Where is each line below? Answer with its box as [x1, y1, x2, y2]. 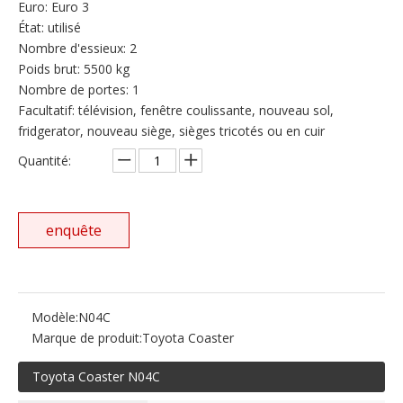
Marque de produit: [31, 329, 142, 347]
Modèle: [31, 309, 78, 327]
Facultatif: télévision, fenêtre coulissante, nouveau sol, [18, 102, 334, 120]
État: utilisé [18, 19, 81, 37]
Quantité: [18, 152, 71, 170]
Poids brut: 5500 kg [18, 60, 130, 78]
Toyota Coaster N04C [32, 368, 160, 386]
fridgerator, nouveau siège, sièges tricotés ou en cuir [18, 122, 325, 140]
